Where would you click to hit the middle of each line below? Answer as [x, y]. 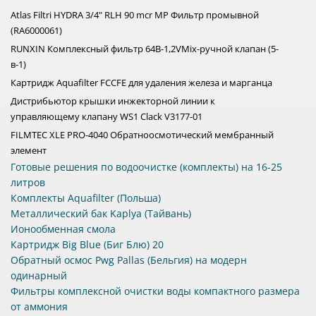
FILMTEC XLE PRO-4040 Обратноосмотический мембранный [142, 135]
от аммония [39, 307]
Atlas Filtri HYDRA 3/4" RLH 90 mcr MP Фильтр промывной [135, 15]
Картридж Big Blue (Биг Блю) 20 [87, 245]
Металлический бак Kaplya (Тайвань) [101, 214]
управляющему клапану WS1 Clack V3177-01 [107, 117]
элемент [29, 151]
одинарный [39, 276]
